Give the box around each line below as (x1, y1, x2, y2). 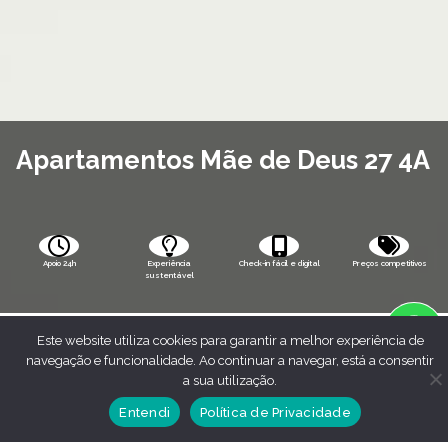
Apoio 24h (42, 257, 76, 268)
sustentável (144, 269, 194, 280)
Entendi (119, 404, 170, 420)
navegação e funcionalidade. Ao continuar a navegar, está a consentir (26, 353, 434, 368)
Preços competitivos (351, 257, 427, 268)
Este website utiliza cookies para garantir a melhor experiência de (36, 333, 424, 348)
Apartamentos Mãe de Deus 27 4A (16, 144, 430, 175)
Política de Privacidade (200, 404, 351, 420)
